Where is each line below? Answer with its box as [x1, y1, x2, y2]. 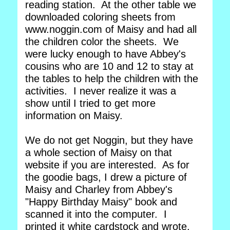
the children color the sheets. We [25, 36, 179, 47]
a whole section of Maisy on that [25, 147, 172, 158]
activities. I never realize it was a [25, 85, 176, 97]
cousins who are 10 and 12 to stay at [25, 61, 194, 72]
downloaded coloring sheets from [25, 11, 176, 23]
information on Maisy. [25, 110, 126, 121]
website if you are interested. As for [25, 159, 189, 170]
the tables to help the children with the [25, 73, 198, 84]
